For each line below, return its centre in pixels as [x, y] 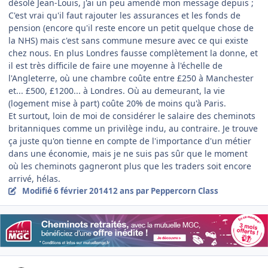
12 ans [121, 191]
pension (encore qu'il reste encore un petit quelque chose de [131, 28]
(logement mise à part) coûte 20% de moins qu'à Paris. [117, 103]
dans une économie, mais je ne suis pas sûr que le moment [128, 153]
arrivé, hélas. [34, 178]
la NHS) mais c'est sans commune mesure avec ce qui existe [128, 40]
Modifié [38, 191]
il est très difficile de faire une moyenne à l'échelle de [115, 65]
